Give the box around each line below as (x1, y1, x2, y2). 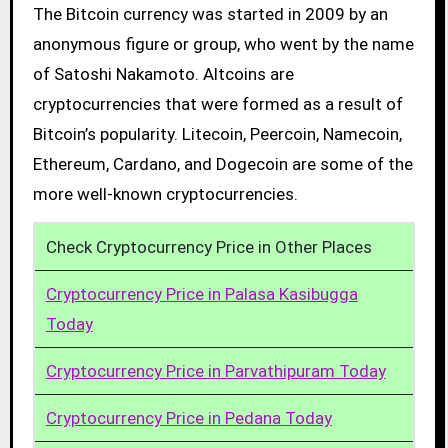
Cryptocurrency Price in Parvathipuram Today (45, 360, 386, 381)
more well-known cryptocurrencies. (32, 184, 298, 204)
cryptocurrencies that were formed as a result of (32, 94, 403, 114)
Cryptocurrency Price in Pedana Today (45, 407, 332, 428)
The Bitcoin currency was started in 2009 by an (32, 4, 388, 24)
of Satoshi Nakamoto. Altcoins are (32, 64, 294, 84)
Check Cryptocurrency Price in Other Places (45, 236, 372, 257)
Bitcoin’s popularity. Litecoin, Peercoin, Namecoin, (32, 124, 402, 144)
